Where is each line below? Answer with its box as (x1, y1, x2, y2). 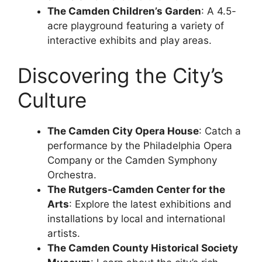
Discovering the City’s (18, 63, 223, 88)
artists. (47, 227, 80, 239)
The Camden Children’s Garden (47, 5, 201, 17)
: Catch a (199, 125, 241, 137)
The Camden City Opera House (47, 125, 199, 137)
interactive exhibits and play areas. (47, 35, 212, 46)
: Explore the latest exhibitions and (69, 198, 232, 210)
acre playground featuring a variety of (47, 20, 224, 32)
